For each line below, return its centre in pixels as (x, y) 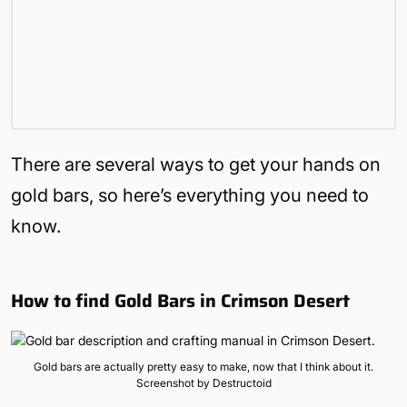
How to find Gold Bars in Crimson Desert (180, 300)
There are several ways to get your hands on (196, 164)
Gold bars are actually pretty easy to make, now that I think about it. (203, 366)
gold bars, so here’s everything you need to (190, 195)
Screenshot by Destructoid (203, 382)
